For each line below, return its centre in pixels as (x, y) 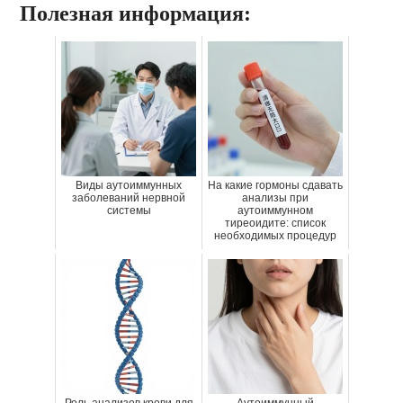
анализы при (275, 198)
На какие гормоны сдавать (275, 186)
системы (129, 211)
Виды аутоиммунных (129, 186)
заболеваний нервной (129, 198)
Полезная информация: (136, 14)
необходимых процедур (275, 236)
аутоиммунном (275, 211)
